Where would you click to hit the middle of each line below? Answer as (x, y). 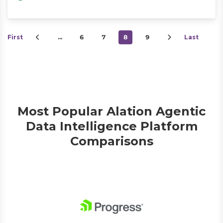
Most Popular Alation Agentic (111, 111)
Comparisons (111, 141)
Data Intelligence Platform (111, 126)
